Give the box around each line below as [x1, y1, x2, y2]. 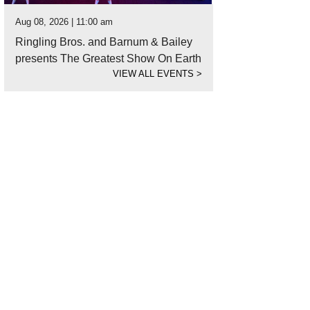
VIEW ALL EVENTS [113, 69, 197, 79]
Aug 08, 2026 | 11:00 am [15, 17, 113, 27]
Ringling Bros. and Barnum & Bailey [15, 36, 193, 48]
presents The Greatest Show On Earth [15, 53, 202, 64]
